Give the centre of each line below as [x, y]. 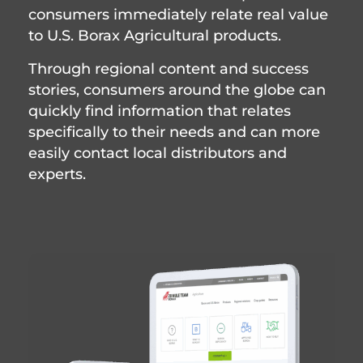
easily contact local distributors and [158, 152]
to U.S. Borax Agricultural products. [155, 36]
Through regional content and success [169, 68]
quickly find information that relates [160, 110]
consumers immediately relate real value [179, 15]
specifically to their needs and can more [175, 131]
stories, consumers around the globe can [177, 89]
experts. [58, 173]
